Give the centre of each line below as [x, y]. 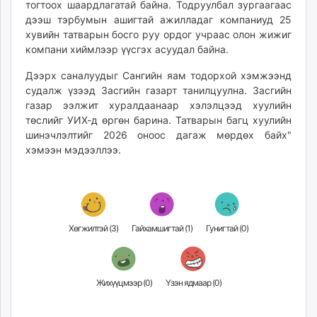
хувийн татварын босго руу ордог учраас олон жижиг [158, 34]
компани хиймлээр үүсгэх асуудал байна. [128, 49]
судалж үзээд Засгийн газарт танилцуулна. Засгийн [158, 90]
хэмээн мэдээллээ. [75, 149]
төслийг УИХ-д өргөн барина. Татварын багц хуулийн [158, 120]
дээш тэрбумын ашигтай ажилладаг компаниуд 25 [158, 19]
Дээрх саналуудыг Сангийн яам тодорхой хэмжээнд [158, 75]
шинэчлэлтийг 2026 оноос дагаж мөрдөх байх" [158, 134]
